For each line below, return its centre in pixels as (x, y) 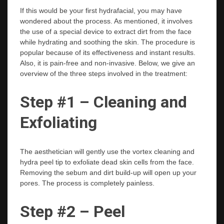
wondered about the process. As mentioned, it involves (106, 21)
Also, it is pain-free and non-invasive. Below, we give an (107, 63)
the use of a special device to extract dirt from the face (106, 31)
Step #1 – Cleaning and (103, 102)
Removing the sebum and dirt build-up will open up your (108, 172)
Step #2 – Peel (72, 212)
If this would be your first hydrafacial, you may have (101, 10)
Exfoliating (60, 123)
